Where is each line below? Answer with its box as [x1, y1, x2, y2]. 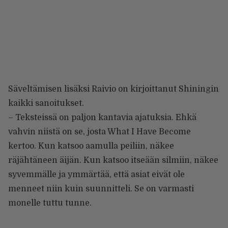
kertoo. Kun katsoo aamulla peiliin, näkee [8, 141, 174, 151]
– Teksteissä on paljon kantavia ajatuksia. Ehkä [8, 113, 196, 123]
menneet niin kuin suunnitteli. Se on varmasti [8, 184, 194, 194]
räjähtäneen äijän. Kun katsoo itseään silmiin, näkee [8, 156, 218, 165]
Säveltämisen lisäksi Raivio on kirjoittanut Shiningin [8, 84, 219, 94]
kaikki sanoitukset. [8, 99, 84, 108]
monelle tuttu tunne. [8, 198, 92, 208]
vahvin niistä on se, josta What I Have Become [8, 127, 191, 137]
